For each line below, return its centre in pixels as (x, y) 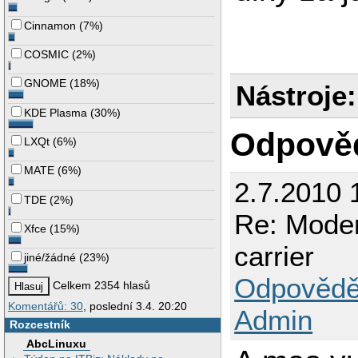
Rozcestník (40, 324)
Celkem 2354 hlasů (100, 286)
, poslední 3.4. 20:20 (135, 306)
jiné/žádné (50, 258)
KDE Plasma (56, 112)
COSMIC (47, 54)
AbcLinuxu (57, 344)
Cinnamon (50, 25)
